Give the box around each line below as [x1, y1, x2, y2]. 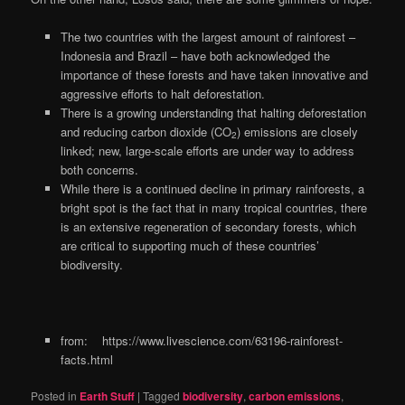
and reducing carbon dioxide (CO [60, 122, 231, 140]
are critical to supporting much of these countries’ [60, 236, 319, 254]
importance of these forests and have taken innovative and [60, 65, 368, 83]
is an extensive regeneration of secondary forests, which [60, 217, 356, 235]
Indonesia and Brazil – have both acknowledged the [60, 46, 330, 64]
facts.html [60, 351, 113, 369]
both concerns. [60, 160, 138, 178]
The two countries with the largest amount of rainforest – [60, 27, 355, 45]
